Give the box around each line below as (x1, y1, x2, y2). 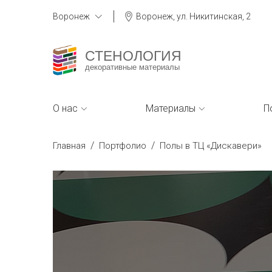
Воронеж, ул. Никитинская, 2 (136, 12, 251, 21)
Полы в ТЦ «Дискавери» (160, 140, 262, 151)
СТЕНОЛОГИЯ (85, 48, 182, 64)
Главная (53, 140, 86, 151)
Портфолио (99, 140, 146, 151)
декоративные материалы (85, 63, 180, 72)
